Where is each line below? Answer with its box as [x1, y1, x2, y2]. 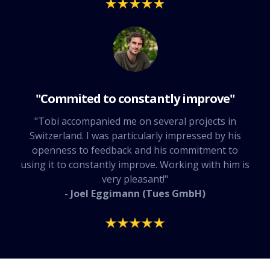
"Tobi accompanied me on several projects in [34, 114, 236, 128]
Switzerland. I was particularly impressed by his [29, 128, 241, 142]
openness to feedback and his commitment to [32, 143, 238, 157]
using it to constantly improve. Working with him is [20, 157, 250, 171]
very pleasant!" [102, 172, 168, 186]
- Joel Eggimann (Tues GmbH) [64, 186, 206, 200]
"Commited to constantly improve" [36, 90, 234, 107]
